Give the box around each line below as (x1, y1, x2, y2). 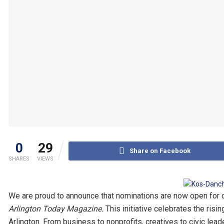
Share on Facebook (129, 146, 190, 154)
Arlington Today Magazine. (8, 204, 103, 214)
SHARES (8, 155, 29, 162)
